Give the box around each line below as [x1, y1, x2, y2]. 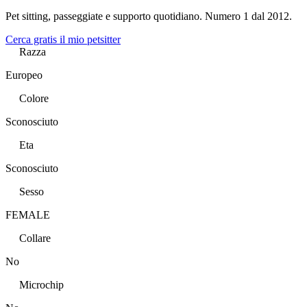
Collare [19, 232, 51, 244]
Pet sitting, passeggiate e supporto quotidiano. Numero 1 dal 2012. [5, 10, 292, 22]
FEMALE [5, 208, 50, 221]
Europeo [5, 69, 42, 81]
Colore [19, 92, 49, 104]
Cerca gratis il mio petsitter [5, 33, 121, 45]
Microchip [19, 278, 64, 291]
